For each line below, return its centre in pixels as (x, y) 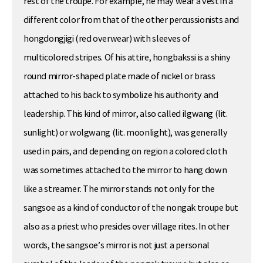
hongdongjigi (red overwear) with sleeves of (107, 39)
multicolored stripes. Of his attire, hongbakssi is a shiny (127, 58)
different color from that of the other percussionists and (131, 20)
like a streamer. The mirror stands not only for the (119, 189)
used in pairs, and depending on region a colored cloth (125, 152)
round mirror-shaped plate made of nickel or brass (119, 77)
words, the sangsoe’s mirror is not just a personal (117, 246)
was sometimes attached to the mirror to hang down (125, 171)
